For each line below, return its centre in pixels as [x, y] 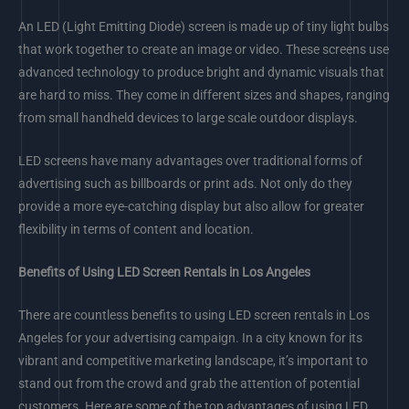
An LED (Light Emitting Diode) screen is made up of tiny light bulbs [204, 26]
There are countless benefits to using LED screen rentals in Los [194, 315]
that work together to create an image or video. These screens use [204, 49]
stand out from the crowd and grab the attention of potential [189, 383]
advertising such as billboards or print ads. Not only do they [185, 183]
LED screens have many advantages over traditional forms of [190, 160]
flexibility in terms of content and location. [136, 229]
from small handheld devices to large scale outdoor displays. [188, 117]
